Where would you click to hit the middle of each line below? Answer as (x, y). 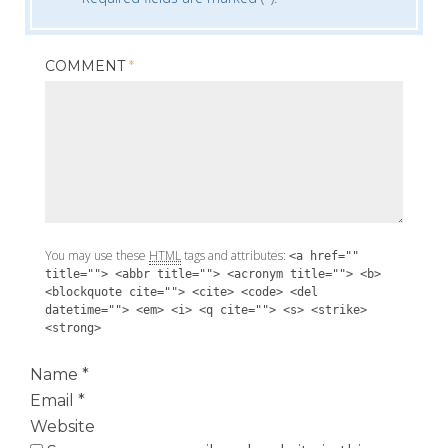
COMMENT (87, 66)
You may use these (97, 255)
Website (62, 426)
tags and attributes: (235, 255)
